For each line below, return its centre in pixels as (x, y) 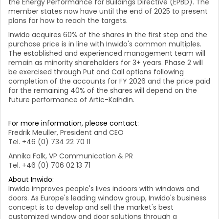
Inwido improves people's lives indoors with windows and (104, 188)
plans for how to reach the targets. (70, 20)
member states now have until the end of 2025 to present (108, 11)
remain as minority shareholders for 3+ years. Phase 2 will (106, 62)
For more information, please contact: (74, 123)
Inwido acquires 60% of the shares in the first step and (102, 34)
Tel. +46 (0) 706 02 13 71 (49, 165)
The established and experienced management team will (107, 53)
